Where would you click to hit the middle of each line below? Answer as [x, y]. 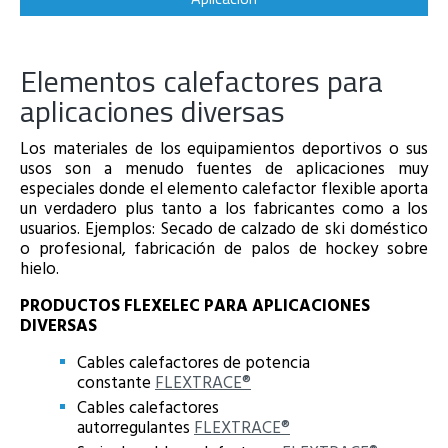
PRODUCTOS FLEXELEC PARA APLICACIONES [195, 305]
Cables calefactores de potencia [193, 362]
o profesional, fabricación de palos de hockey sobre [224, 248]
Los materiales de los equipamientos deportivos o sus [224, 148]
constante [116, 382]
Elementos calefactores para [201, 81]
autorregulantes [135, 427]
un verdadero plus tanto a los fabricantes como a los [224, 208]
